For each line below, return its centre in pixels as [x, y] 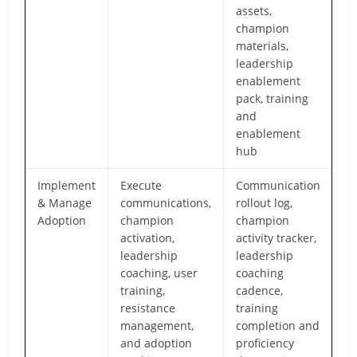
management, [157, 325]
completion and [278, 325]
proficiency [265, 343]
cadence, [260, 290]
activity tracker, [277, 237]
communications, [166, 202]
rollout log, [265, 202]
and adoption [157, 343]
